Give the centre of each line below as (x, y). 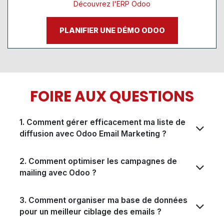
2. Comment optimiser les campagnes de (98, 161)
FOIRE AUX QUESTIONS (112, 96)
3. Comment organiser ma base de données (103, 200)
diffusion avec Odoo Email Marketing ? (93, 134)
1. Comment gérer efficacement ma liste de (102, 122)
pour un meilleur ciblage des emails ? (90, 212)
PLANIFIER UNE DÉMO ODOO (112, 31)
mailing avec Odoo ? (58, 173)
